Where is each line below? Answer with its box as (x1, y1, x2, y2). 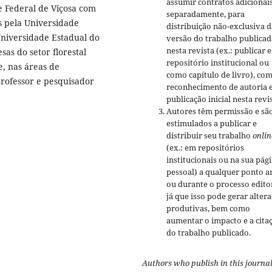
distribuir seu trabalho (166, 130, 253, 141)
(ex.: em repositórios (166, 142, 244, 154)
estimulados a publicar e (166, 118, 257, 129)
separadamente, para (166, 8, 245, 20)
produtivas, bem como (166, 203, 250, 214)
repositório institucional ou (166, 57, 269, 69)
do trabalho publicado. (166, 227, 251, 239)
